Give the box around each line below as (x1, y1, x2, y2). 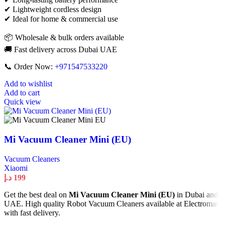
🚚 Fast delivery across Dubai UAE (4, 45, 117, 54)
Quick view (4, 97, 41, 106)
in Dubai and (175, 190, 218, 199)
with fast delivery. (4, 208, 60, 217)
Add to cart (4, 88, 40, 97)
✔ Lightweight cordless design (4, 5, 101, 14)
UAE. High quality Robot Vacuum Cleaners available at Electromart (4, 199, 220, 208)
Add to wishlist (4, 79, 52, 88)
